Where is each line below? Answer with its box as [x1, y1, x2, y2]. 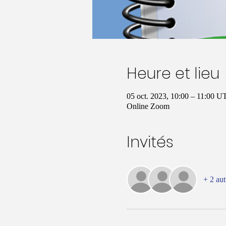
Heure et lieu [126, 63, 219, 84]
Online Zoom [126, 101, 169, 110]
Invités [126, 131, 174, 153]
